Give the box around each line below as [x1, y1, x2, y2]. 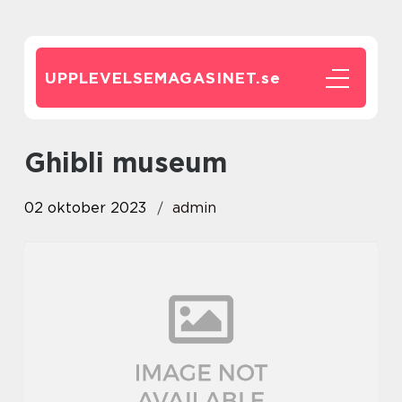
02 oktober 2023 [24, 199, 146, 216]
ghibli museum [46, 146, 227, 179]
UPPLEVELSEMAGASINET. [45, 69, 261, 87]
